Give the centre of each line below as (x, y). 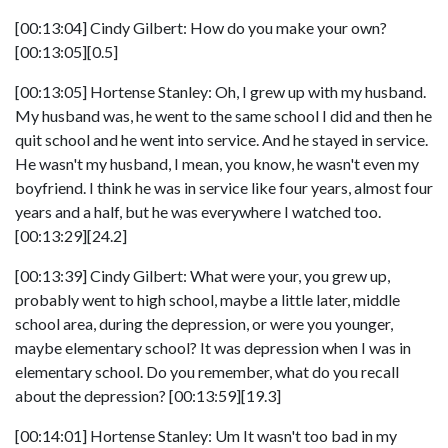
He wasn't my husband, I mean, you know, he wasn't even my (217, 163)
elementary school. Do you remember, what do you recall (207, 371)
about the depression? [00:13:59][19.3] (148, 395)
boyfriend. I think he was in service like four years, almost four (224, 187)
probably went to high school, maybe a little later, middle (207, 299)
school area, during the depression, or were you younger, (204, 323)
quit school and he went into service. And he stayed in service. (221, 139)
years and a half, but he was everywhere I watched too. (198, 211)
